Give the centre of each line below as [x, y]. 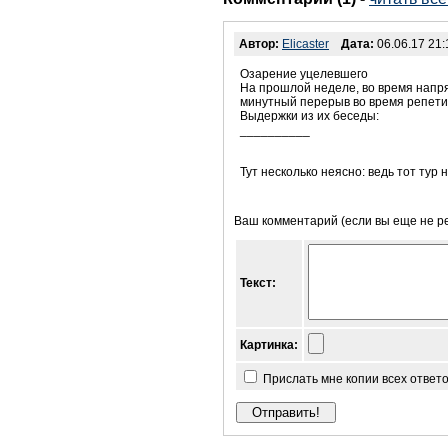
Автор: [259, 44]
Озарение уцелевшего [304, 74]
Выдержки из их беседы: [309, 116]
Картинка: [269, 345]
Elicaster [305, 44]
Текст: [258, 283]
